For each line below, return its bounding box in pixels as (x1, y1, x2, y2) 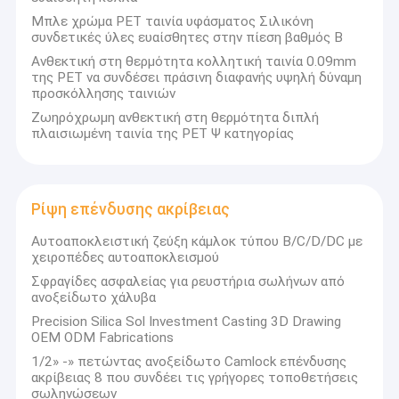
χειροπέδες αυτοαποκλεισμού (31, 249, 220, 266)
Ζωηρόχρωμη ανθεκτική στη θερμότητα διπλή (31, 109, 320, 126)
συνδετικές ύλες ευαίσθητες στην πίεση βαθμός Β (31, 28, 344, 45)
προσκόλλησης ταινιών (31, 85, 176, 102)
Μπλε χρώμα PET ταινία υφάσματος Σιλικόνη (31, 12, 314, 29)
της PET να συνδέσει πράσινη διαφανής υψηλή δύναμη (31, 69, 362, 85)
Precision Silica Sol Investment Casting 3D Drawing (31, 313, 342, 330)
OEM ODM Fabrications (31, 330, 175, 346)
